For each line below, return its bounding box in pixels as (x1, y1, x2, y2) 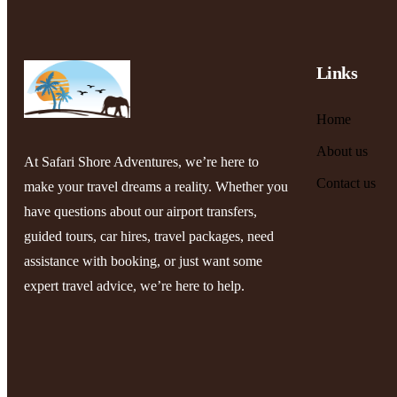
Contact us (316, 175, 376, 191)
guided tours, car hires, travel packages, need (24, 229, 274, 245)
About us (316, 144, 368, 159)
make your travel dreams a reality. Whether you (24, 179, 288, 195)
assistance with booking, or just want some (24, 253, 262, 269)
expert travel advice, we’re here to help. (24, 278, 245, 294)
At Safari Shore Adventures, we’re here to (24, 154, 259, 170)
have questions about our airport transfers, (24, 204, 257, 220)
